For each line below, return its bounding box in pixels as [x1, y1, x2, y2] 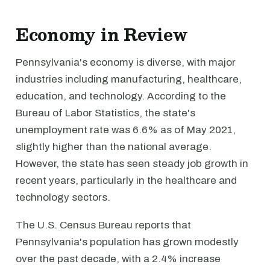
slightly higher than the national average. [16, 141, 212, 152]
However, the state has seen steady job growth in [16, 158, 248, 169]
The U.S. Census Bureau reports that [16, 219, 191, 231]
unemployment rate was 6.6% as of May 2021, [16, 124, 236, 136]
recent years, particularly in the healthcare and [16, 175, 237, 186]
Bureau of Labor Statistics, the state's [16, 107, 195, 119]
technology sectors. [16, 192, 110, 203]
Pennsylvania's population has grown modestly [16, 236, 239, 248]
